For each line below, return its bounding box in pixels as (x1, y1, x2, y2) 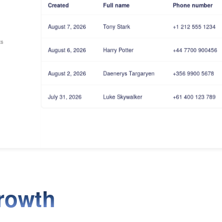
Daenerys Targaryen (103, 69, 155, 77)
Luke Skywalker (103, 92, 142, 101)
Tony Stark (103, 22, 130, 30)
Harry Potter (103, 46, 134, 54)
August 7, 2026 (48, 22, 86, 30)
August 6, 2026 (48, 46, 86, 54)
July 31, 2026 (48, 92, 82, 101)
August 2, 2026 (48, 69, 86, 77)
